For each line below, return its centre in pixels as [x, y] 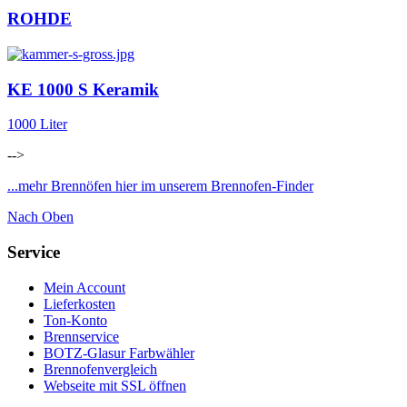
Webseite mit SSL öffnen [115, 385]
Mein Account [84, 287]
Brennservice [81, 336]
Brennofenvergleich [100, 369]
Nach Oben [40, 217]
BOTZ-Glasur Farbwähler [119, 352]
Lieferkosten [79, 303]
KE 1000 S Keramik [83, 89]
